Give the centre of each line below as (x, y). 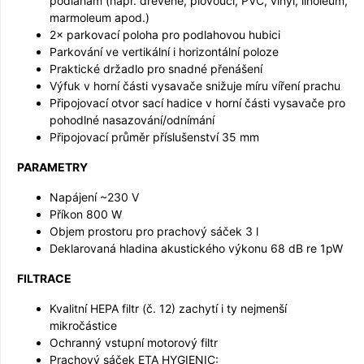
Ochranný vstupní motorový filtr (134, 342)
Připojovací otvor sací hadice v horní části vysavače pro (197, 102)
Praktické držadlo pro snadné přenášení (156, 68)
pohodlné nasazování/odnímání (132, 119)
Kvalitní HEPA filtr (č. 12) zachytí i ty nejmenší (168, 308)
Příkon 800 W (86, 214)
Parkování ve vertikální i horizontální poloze (164, 51)
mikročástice (83, 325)
